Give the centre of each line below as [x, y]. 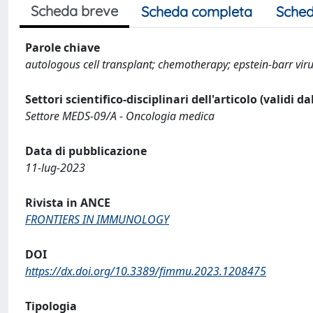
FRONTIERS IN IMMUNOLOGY [97, 219]
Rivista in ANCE [68, 203]
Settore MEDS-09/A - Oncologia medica [120, 116]
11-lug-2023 [55, 168]
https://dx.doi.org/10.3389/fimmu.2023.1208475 [146, 271]
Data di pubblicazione [86, 151]
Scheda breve [74, 11]
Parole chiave [63, 48]
